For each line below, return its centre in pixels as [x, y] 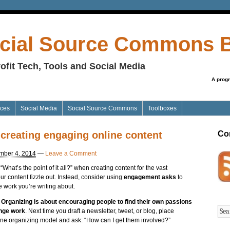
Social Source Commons [102, 108]
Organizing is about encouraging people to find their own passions [97, 202]
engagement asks [150, 177]
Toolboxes [162, 108]
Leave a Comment [71, 153]
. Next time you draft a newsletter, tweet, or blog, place [100, 211]
